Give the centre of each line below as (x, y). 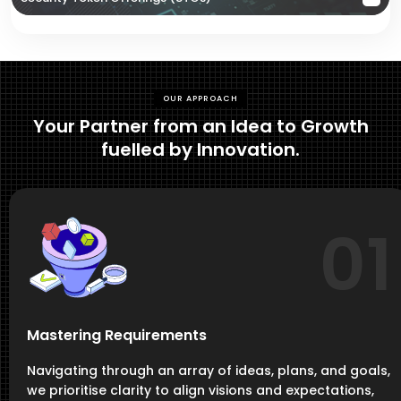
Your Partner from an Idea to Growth (200, 126)
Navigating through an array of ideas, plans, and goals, (209, 371)
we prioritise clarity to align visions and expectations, (200, 390)
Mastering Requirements (117, 335)
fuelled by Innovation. (200, 149)
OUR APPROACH (200, 98)
